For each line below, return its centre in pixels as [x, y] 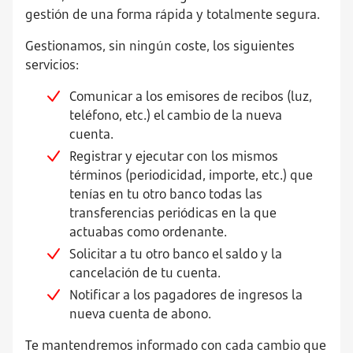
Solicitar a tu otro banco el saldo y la [176, 254]
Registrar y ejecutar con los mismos [174, 156]
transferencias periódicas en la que [173, 213]
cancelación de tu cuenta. [145, 273]
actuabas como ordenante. [148, 232]
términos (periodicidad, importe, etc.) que [191, 175]
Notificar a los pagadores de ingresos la [186, 295]
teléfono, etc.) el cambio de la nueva [176, 115]
